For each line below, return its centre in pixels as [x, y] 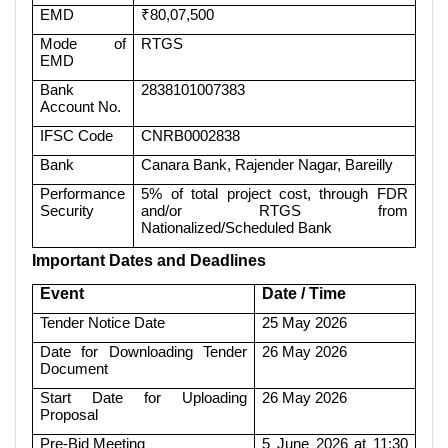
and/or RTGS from [274, 210]
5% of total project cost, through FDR [274, 193]
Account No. [81, 106]
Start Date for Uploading [143, 397]
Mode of [83, 43]
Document [74, 368]
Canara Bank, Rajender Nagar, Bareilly [267, 164]
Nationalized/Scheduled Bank [237, 227]
